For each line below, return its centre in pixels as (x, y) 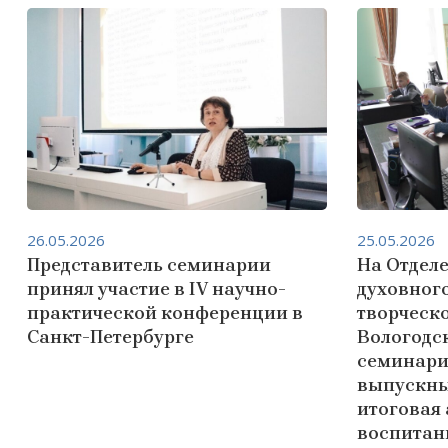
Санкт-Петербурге (110, 337)
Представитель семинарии (149, 265)
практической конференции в (165, 313)
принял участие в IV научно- (156, 289)
